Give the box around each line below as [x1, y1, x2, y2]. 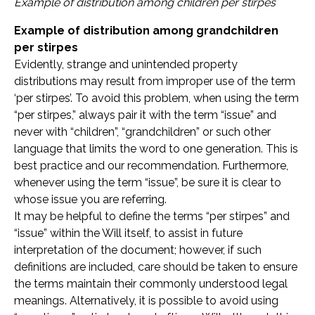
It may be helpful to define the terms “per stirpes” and [14, 210, 290, 224]
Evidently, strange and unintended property [14, 58, 238, 72]
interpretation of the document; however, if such [14, 243, 262, 257]
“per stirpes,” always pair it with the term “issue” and [14, 108, 276, 122]
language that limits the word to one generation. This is [14, 142, 298, 156]
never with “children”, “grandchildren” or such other [14, 125, 271, 139]
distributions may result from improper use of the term [14, 75, 295, 89]
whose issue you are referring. [14, 193, 167, 207]
